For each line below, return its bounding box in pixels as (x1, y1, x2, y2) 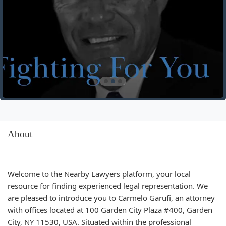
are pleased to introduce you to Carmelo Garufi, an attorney (8, 192, 215, 203)
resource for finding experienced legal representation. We (8, 180, 208, 191)
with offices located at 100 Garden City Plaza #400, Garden (8, 204, 212, 215)
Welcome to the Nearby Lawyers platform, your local (8, 168, 191, 179)
